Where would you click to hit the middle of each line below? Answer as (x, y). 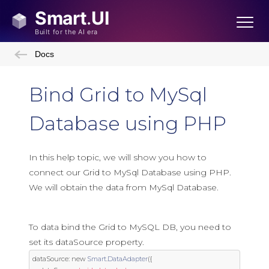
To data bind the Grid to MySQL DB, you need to (130, 227)
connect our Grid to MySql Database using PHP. (130, 172)
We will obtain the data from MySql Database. (124, 187)
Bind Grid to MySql (118, 95)
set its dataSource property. (86, 242)
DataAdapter (128, 259)
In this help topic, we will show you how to (118, 157)
